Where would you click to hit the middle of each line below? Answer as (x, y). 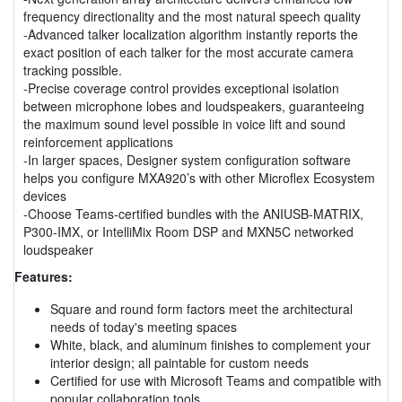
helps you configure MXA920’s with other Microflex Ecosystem (199, 177)
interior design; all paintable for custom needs (179, 362)
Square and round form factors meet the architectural (201, 308)
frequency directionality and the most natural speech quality (192, 16)
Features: (44, 276)
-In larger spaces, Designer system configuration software (187, 159)
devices (45, 195)
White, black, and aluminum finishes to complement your (210, 344)
